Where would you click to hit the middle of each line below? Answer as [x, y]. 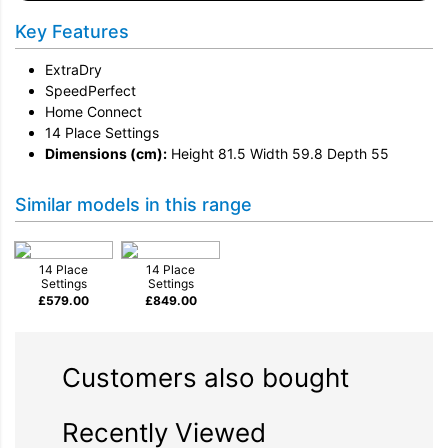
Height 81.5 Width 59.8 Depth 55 [278, 154]
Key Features [72, 32]
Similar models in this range [133, 205]
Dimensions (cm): [106, 154]
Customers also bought [205, 378]
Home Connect [93, 112]
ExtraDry [73, 70]
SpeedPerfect [90, 91]
